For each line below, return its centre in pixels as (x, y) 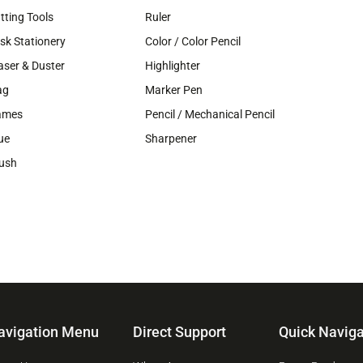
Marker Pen (174, 90)
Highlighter (173, 66)
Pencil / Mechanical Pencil (210, 115)
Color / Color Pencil (193, 42)
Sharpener (171, 139)
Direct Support (179, 331)
